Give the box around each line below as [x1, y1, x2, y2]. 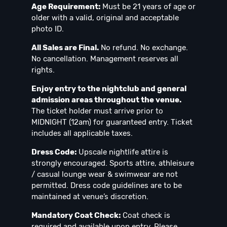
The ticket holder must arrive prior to [31, 106, 163, 116]
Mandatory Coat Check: [31, 211, 121, 220]
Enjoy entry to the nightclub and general [31, 84, 186, 94]
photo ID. [31, 24, 64, 34]
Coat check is [121, 211, 170, 220]
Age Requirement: [31, 2, 100, 12]
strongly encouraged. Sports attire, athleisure [31, 159, 194, 168]
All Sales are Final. [31, 43, 99, 53]
